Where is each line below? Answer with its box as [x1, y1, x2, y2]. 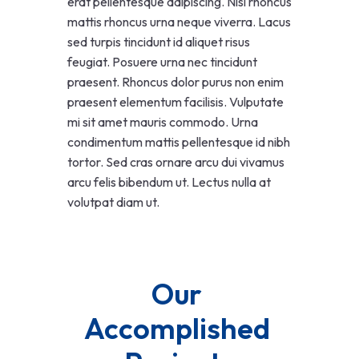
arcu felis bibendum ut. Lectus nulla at [67, 174, 271, 191]
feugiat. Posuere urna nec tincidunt [67, 54, 257, 71]
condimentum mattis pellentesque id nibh [67, 134, 290, 151]
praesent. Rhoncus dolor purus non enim [67, 74, 284, 91]
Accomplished [83, 310, 276, 347]
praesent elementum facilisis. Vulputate [67, 94, 284, 111]
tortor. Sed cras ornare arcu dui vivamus [67, 154, 284, 171]
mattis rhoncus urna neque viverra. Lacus [67, 14, 291, 30]
